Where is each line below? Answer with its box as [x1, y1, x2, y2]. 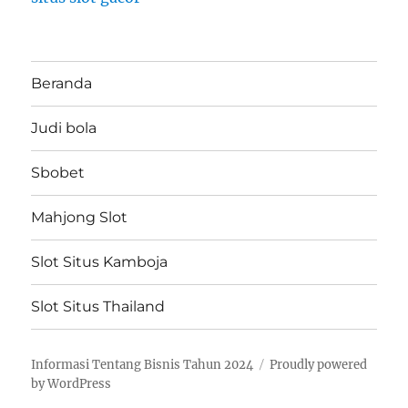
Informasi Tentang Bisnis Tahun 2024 [31, 356, 254, 372]
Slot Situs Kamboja [31, 253, 168, 271]
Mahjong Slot [31, 209, 128, 227]
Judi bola [31, 119, 97, 138]
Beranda [31, 75, 93, 93]
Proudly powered [270, 356, 368, 372]
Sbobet [31, 164, 86, 182]
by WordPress [31, 375, 112, 392]
